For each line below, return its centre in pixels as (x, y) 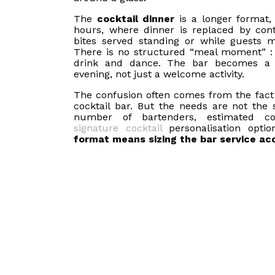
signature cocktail (118, 128)
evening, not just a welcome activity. (159, 74)
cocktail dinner (136, 19)
